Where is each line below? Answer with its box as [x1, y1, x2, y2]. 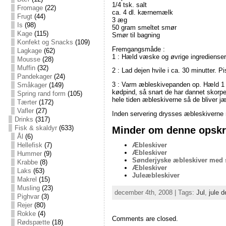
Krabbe [17, 158, 38, 166]
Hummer [17, 150, 42, 157]
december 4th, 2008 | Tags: [114, 188, 196, 196]
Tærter [17, 98, 37, 106]
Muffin [17, 64, 35, 72]
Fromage [17, 4, 43, 12]
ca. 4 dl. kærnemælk [111, 8, 173, 16]
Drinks [14, 116, 33, 123]
